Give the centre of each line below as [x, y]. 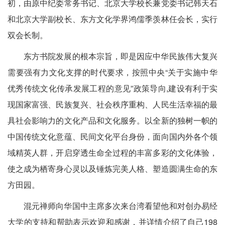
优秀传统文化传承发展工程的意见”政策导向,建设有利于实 [113, 88]
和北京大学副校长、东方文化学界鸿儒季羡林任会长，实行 [113, 19]
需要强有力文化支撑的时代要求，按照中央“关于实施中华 [113, 72]
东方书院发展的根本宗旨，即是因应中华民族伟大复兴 [121, 56]
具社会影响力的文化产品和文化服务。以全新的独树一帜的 [113, 121]
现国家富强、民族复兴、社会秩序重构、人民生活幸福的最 [113, 104]
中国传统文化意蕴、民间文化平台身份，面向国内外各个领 [113, 137]
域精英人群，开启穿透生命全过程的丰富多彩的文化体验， [113, 153]
